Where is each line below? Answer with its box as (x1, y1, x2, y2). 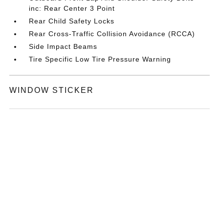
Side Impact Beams (29, 42, 98, 50)
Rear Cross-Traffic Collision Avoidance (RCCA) (29, 29, 196, 38)
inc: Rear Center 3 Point (29, 4, 115, 12)
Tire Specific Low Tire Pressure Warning (29, 55, 172, 63)
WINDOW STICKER (9, 86, 94, 94)
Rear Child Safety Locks (29, 17, 115, 25)
